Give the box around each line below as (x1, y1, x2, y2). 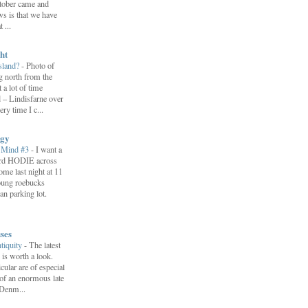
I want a (36, 144, 62, 155)
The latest (29, 239, 60, 250)
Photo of (26, 60, 54, 71)
